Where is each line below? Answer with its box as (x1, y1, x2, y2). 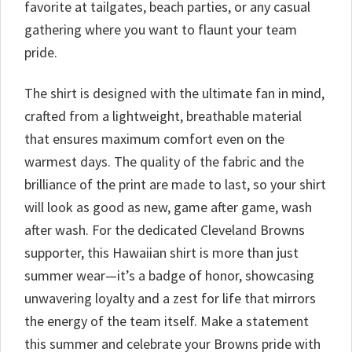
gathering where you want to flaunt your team (24, 20, 297, 38)
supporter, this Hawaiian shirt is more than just (24, 243, 299, 262)
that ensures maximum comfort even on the (24, 129, 284, 148)
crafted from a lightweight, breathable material (24, 106, 302, 125)
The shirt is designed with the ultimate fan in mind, (24, 83, 324, 102)
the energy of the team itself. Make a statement (24, 311, 309, 330)
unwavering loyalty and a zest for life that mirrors (24, 288, 316, 307)
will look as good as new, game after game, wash (24, 197, 312, 216)
